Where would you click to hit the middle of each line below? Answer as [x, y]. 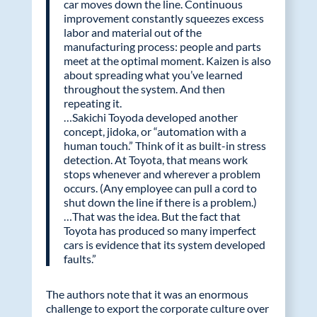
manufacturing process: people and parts [162, 47]
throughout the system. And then [144, 89]
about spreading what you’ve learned [153, 75]
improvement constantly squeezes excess [163, 18]
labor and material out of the [132, 33]
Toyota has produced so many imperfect [160, 231]
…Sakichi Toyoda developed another [150, 117]
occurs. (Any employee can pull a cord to [160, 188]
